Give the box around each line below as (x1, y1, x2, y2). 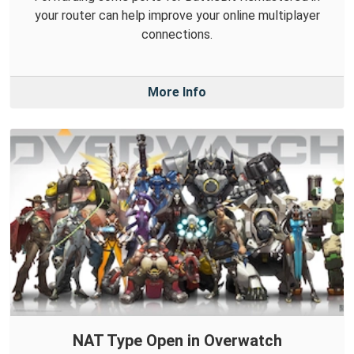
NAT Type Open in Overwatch (72, 330, 282, 350)
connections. (141, 27, 213, 43)
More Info (148, 85, 206, 100)
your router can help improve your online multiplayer (34, 8, 320, 24)
